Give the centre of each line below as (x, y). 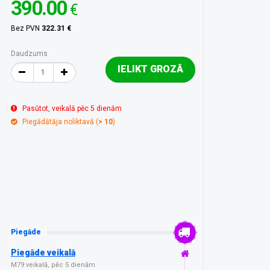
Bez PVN (26, 28)
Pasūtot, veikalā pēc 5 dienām (72, 108)
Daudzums (29, 53)
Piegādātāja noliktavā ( (60, 121)
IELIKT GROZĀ (150, 69)
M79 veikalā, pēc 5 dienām (53, 265)
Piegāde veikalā (43, 252)
